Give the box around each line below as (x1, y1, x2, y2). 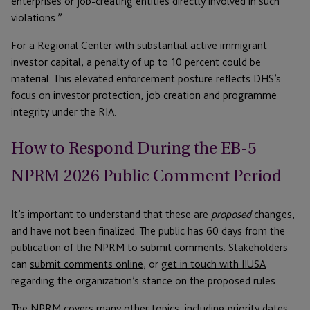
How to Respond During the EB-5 (11, 135, 257, 162)
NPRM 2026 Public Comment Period (11, 163, 282, 190)
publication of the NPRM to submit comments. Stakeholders (11, 241, 288, 255)
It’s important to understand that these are (11, 208, 211, 221)
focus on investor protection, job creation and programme (11, 89, 277, 102)
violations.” (11, 11, 62, 25)
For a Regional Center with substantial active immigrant (11, 39, 267, 53)
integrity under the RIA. (11, 105, 116, 119)
